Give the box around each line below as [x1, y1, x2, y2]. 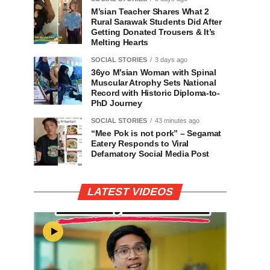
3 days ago [155, 56, 187, 63]
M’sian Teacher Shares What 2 [91, 7, 209, 16]
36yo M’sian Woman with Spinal [91, 67, 216, 77]
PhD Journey [91, 98, 142, 108]
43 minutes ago [155, 117, 199, 124]
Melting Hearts [91, 37, 148, 47]
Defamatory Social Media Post [91, 149, 209, 159]
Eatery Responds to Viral [91, 139, 189, 148]
